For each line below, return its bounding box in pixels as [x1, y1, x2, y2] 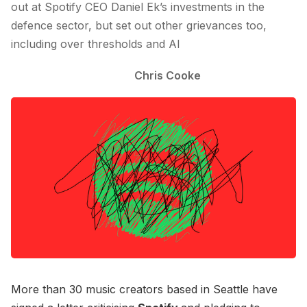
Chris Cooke [134, 68, 201, 82]
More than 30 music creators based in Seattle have [11, 282, 278, 296]
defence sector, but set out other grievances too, [11, 19, 267, 33]
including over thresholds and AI [11, 37, 180, 51]
